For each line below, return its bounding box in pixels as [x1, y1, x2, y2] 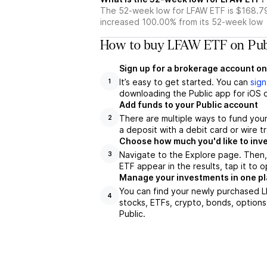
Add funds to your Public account [119, 100, 258, 110]
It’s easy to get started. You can [119, 77, 250, 87]
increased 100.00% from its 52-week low [100, 17, 263, 27]
